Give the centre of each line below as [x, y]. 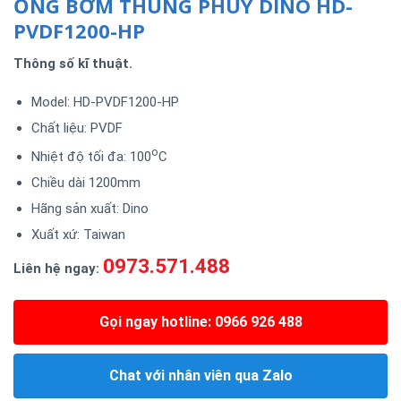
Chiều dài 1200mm [85, 183]
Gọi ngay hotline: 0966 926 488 [200, 321]
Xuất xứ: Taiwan [78, 235]
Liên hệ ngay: [56, 269]
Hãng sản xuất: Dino [90, 209]
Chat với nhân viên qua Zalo [200, 375]
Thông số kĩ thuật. [73, 63]
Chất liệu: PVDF [77, 128]
